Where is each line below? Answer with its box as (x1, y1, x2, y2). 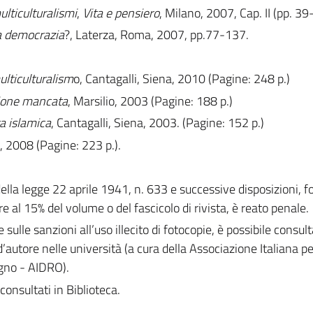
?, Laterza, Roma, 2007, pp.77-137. (64, 25, 249, 44)
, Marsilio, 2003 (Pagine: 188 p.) (67, 91, 233, 110)
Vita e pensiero (82, 3, 159, 22)
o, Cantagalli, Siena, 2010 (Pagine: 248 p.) (73, 69, 290, 88)
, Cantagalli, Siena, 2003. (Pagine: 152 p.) (50, 113, 264, 132)
